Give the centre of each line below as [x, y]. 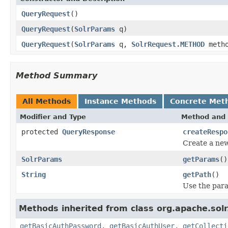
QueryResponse [89, 132]
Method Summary [56, 75]
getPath [197, 174]
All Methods [47, 101]
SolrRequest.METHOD [168, 44]
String [34, 174]
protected [42, 132]
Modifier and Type [53, 117]
